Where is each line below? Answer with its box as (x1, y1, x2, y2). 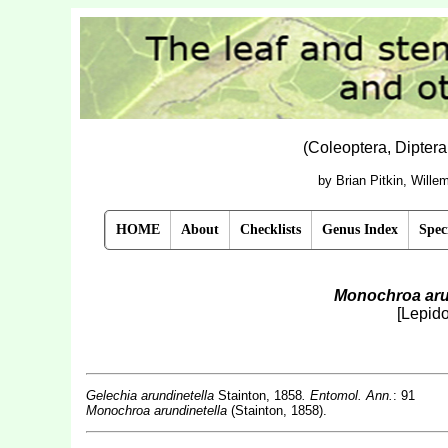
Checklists (240, 222, 301, 237)
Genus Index (322, 222, 398, 237)
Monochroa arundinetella (85, 403, 227, 418)
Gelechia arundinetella (85, 388, 214, 403)
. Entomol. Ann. (301, 388, 393, 403)
